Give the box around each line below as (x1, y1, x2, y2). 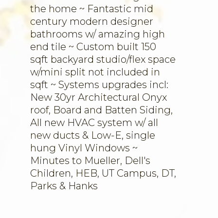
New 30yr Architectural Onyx (30, 91, 167, 103)
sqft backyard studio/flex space (30, 54, 176, 65)
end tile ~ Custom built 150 (30, 41, 156, 53)
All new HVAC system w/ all (30, 117, 158, 128)
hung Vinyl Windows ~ (30, 142, 138, 154)
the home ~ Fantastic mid (30, 3, 153, 15)
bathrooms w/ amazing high (30, 28, 165, 40)
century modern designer (30, 16, 153, 27)
